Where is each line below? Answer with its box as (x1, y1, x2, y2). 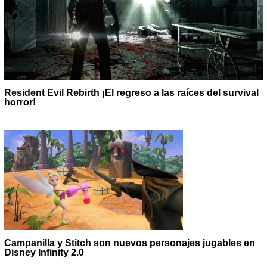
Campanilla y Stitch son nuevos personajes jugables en (4, 237, 256, 248)
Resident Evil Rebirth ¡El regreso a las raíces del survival (4, 87, 259, 98)
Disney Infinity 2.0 (4, 247, 85, 257)
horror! (4, 97, 36, 107)
